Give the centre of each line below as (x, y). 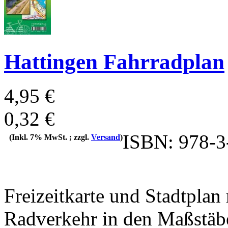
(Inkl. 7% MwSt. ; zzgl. (50, 137)
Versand (106, 137)
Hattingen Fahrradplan (114, 62)
